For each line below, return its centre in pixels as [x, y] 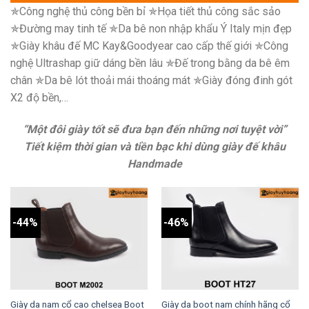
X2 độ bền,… [39, 98]
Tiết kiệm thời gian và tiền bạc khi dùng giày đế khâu [154, 147]
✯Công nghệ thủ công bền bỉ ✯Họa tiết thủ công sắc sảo [146, 12]
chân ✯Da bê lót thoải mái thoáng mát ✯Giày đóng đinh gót [151, 81]
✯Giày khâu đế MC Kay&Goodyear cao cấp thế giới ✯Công [149, 46]
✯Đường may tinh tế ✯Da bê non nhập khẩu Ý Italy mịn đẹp [151, 29]
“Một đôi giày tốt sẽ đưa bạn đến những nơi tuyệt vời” [154, 130]
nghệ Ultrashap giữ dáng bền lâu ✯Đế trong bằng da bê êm [150, 63]
